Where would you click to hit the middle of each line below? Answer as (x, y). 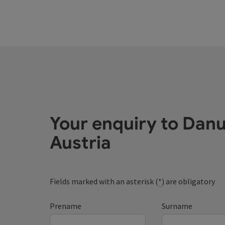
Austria (81, 143)
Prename (66, 206)
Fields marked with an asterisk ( (104, 181)
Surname (177, 206)
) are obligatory (189, 181)
